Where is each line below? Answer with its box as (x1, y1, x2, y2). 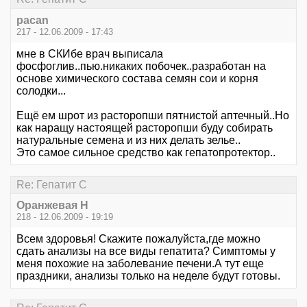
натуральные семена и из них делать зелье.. (16, 134, 241, 146)
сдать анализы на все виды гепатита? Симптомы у (16, 245, 275, 257)
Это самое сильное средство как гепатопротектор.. (16, 146, 275, 158)
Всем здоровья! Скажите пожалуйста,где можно (16, 232, 260, 245)
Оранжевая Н (16, 199, 88, 211)
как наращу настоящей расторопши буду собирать (16, 121, 273, 134)
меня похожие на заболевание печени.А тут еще (16, 257, 264, 269)
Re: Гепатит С (16, 178, 87, 191)
